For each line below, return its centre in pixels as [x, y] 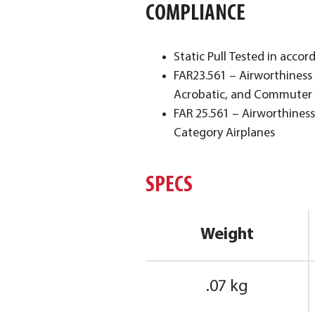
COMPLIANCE [197, 14]
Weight [227, 234]
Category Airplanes [224, 133]
